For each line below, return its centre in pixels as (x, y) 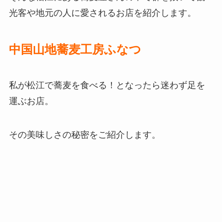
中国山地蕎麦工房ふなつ (75, 49)
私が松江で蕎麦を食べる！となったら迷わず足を (107, 85)
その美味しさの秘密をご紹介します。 (84, 135)
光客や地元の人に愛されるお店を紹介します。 (102, 13)
